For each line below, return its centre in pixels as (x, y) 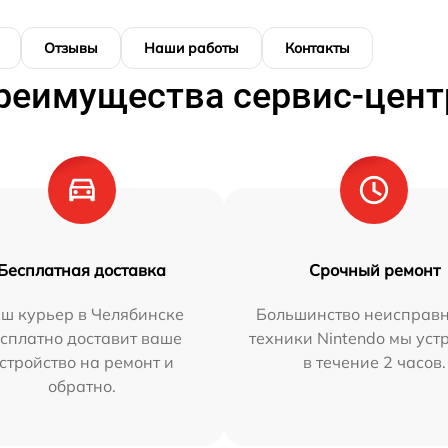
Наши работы (191, 48)
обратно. (81, 386)
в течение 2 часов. (374, 362)
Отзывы (71, 48)
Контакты (317, 48)
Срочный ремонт (374, 270)
